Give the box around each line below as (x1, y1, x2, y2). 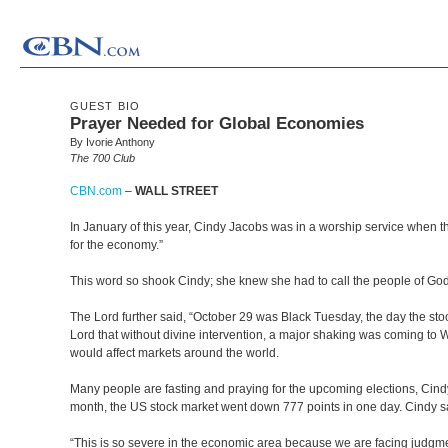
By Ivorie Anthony (70, 136, 155, 148)
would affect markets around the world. (70, 346, 282, 360)
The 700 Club (70, 152, 135, 164)
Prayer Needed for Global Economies (70, 114, 364, 133)
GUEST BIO (70, 100, 140, 112)
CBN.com (70, 184, 122, 198)
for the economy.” (70, 238, 166, 252)
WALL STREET (135, 184, 218, 198)
